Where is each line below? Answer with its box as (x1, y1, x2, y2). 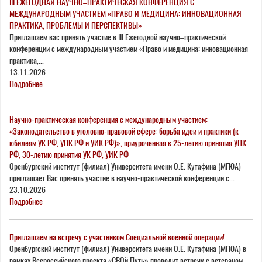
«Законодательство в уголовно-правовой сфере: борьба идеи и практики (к (9, 125, 239, 137)
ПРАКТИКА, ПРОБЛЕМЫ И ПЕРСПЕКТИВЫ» (9, 19, 142, 31)
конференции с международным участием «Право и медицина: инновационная (9, 43, 248, 54)
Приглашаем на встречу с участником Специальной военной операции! (9, 231, 225, 243)
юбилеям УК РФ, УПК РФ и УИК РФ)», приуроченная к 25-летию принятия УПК (9, 137, 246, 149)
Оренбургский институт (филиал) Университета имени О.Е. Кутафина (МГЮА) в (9, 243, 246, 254)
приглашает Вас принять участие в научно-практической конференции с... (9, 172, 235, 184)
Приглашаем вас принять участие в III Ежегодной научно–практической (9, 31, 226, 43)
